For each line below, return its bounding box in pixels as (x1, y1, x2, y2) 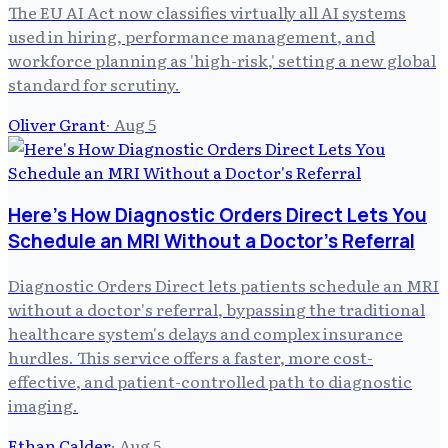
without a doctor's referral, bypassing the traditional (8, 297, 425, 322)
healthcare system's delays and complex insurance (8, 321, 403, 346)
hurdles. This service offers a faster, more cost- (8, 345, 373, 370)
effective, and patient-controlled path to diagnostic (8, 369, 412, 394)
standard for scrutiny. (8, 71, 180, 96)
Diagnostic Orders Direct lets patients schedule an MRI (8, 273, 439, 298)
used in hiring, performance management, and (8, 23, 375, 48)
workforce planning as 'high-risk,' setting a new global (8, 47, 436, 72)
